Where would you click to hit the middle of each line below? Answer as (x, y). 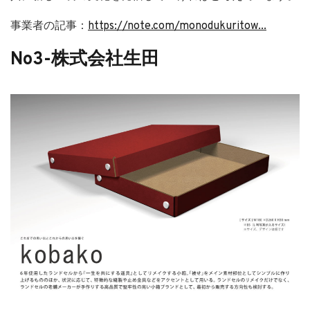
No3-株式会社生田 (85, 60)
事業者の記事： (49, 27)
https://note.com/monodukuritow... (177, 27)
